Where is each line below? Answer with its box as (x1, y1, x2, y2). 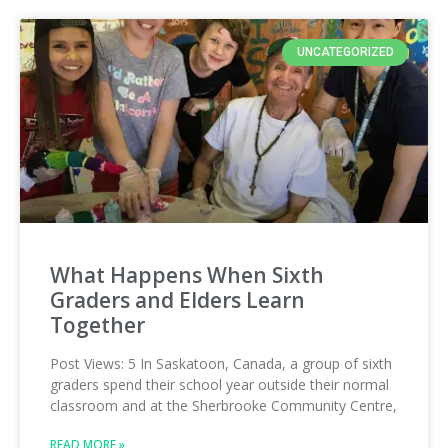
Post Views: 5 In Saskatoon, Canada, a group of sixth (50, 354, 392, 374)
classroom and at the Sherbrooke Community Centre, (50, 396, 397, 416)
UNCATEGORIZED (296, 45, 394, 60)
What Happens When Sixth (50, 261, 324, 290)
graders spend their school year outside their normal (50, 375, 389, 395)
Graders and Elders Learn (50, 286, 305, 315)
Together (50, 311, 145, 340)
